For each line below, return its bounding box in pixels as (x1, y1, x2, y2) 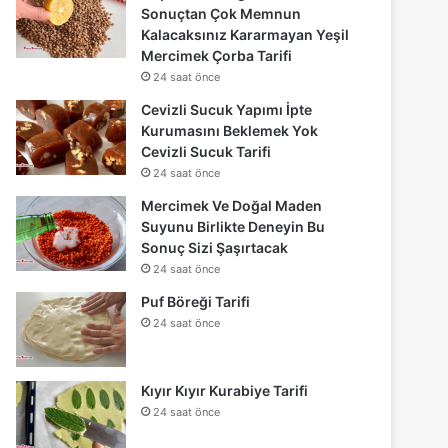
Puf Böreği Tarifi (141, 292, 251, 310)
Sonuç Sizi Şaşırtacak (141, 238, 289, 256)
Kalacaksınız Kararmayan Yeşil (141, 25, 350, 43)
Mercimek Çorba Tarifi (141, 46, 293, 64)
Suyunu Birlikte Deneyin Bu (141, 217, 326, 235)
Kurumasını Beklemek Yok (141, 121, 319, 139)
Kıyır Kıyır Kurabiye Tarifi (141, 381, 309, 399)
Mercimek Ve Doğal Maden (141, 196, 323, 214)
